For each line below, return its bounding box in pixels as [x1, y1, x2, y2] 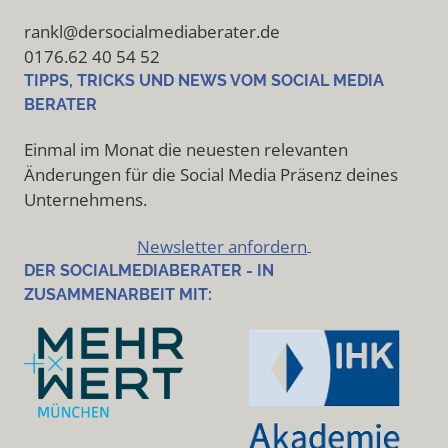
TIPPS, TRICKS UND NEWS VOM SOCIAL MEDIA [24, 71, 384, 91]
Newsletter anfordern [137, 235, 307, 259]
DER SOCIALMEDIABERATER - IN [24, 261, 274, 281]
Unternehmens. [24, 188, 147, 212]
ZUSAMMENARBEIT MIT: [24, 285, 212, 305]
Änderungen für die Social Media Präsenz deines [24, 163, 398, 187]
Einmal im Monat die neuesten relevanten [24, 138, 348, 162]
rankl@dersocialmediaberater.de [24, 20, 280, 44]
